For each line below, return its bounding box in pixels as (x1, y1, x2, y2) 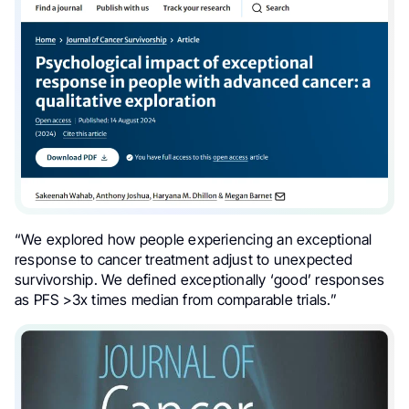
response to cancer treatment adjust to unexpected (15, 250, 352, 269)
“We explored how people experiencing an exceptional (15, 230, 372, 249)
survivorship (15, 270, 94, 289)
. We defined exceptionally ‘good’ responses (93, 270, 385, 289)
